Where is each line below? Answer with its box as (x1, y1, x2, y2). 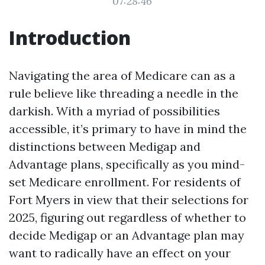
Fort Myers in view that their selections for (9, 192, 248, 207)
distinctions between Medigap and (9, 139, 201, 154)
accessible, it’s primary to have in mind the (9, 121, 247, 136)
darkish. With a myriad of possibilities (9, 104, 220, 118)
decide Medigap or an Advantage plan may (9, 228, 244, 243)
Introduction (9, 25, 131, 50)
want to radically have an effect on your (9, 245, 231, 260)
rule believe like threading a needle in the (9, 86, 238, 101)
